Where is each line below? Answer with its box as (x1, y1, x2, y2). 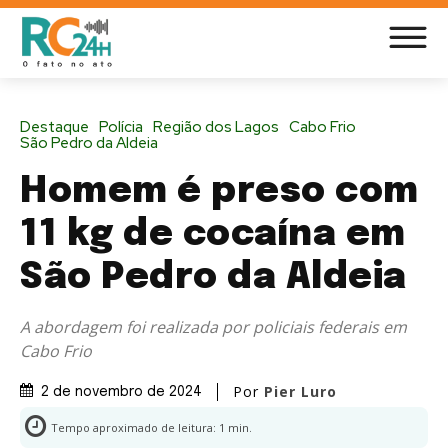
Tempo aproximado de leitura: (51, 419, 219, 435)
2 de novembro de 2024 (41, 384, 202, 399)
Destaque (20, 116, 89, 137)
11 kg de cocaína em (20, 216, 406, 253)
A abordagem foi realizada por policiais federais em (20, 315, 407, 338)
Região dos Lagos (153, 116, 279, 137)
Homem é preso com (20, 173, 419, 210)
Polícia (99, 116, 143, 137)
